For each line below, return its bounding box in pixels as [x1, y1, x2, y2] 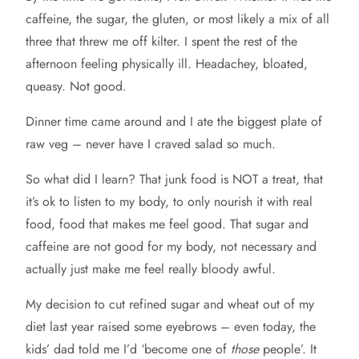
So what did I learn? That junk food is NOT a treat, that [26, 170, 323, 189]
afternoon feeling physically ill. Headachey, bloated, [26, 54, 308, 74]
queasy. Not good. [26, 77, 127, 96]
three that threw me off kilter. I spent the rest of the [26, 32, 297, 51]
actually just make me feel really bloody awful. [26, 260, 276, 279]
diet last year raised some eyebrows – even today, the [26, 317, 316, 337]
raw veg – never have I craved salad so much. [26, 135, 276, 154]
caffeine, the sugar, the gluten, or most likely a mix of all [26, 10, 329, 29]
